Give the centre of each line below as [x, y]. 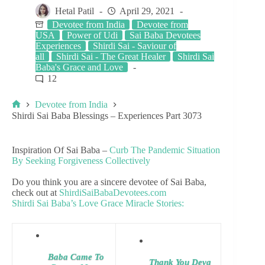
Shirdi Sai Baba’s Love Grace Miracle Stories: [98, 203]
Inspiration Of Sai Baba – [61, 150]
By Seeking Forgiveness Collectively [81, 160]
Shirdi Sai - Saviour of [135, 46]
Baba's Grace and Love [79, 67]
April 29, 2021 [147, 11]
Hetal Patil [75, 11]
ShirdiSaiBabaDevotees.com [113, 192]
